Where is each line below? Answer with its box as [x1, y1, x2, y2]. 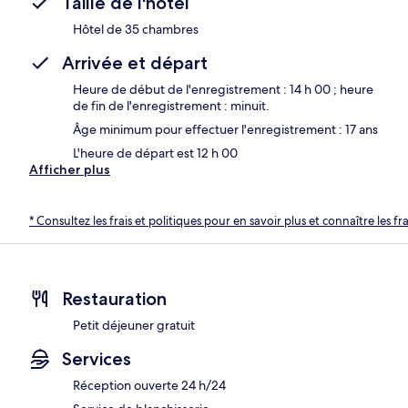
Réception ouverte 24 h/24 [73, 377, 226, 394]
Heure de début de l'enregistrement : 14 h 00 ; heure [73, 80, 373, 97]
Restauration [62, 288, 167, 311]
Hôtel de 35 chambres [73, 20, 199, 37]
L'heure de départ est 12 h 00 [73, 144, 238, 161]
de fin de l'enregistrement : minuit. [73, 97, 270, 114]
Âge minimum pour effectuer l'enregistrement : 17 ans [73, 120, 378, 138]
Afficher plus [29, 160, 110, 178]
